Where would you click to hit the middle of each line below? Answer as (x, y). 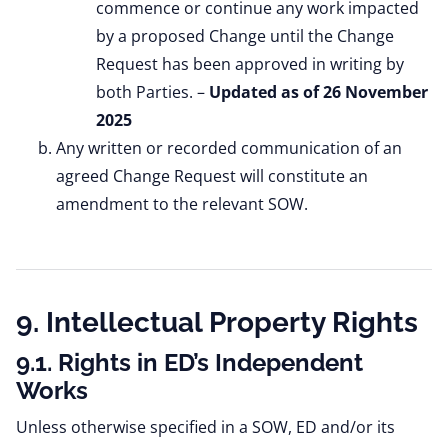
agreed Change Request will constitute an (212, 176)
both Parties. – (152, 92)
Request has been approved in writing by (250, 64)
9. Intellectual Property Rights (217, 322)
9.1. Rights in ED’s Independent (189, 362)
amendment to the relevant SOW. (182, 204)
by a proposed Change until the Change (245, 36)
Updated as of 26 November (318, 92)
